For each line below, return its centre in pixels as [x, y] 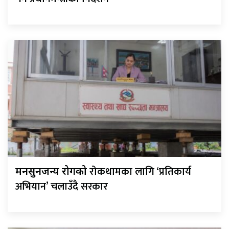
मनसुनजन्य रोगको [52, 173]
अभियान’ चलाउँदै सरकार [62, 187]
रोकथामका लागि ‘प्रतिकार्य [140, 172]
